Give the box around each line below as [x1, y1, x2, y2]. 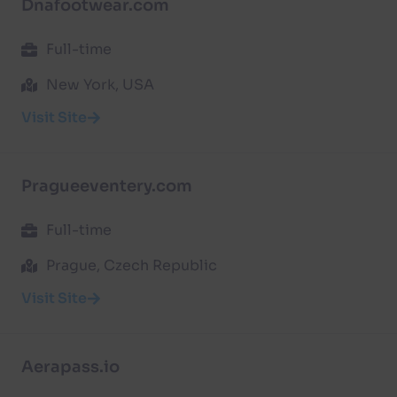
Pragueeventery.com [21, 175, 192, 196]
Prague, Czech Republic [45, 255, 217, 275]
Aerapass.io [21, 356, 120, 377]
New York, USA [45, 74, 154, 94]
